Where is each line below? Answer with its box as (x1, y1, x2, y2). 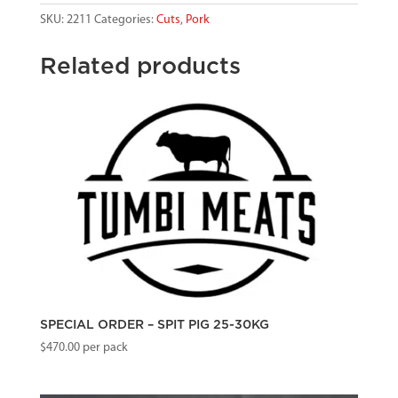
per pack (79, 341, 128, 355)
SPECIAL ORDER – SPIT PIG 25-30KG (39, 319, 269, 332)
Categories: (93, 12, 156, 27)
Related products (39, 54, 241, 78)
